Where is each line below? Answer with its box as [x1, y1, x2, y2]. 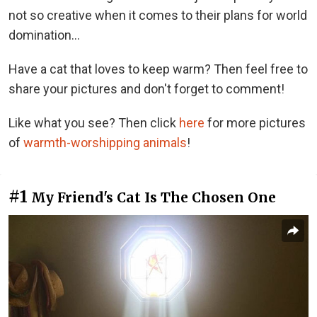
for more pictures [204, 115, 306, 130]
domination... [8, 27, 80, 42]
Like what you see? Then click [8, 115, 179, 130]
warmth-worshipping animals [23, 134, 187, 150]
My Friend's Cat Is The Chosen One [31, 188, 276, 206]
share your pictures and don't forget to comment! [8, 81, 284, 96]
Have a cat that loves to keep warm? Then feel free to [8, 61, 308, 76]
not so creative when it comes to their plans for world [8, 7, 307, 23]
